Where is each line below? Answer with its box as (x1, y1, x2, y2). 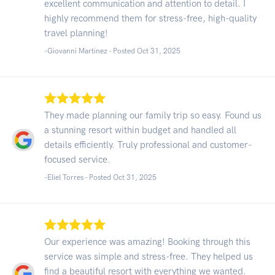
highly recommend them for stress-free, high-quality (44, 12, 257, 24)
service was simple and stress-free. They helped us (44, 250, 253, 262)
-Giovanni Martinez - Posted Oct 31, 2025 (44, 46, 180, 55)
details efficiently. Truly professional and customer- (44, 139, 252, 150)
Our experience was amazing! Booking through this (44, 236, 250, 247)
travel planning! (44, 27, 108, 39)
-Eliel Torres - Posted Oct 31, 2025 (44, 172, 157, 182)
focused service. (44, 153, 110, 165)
